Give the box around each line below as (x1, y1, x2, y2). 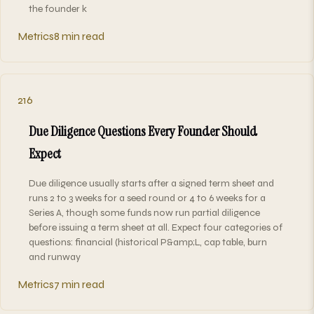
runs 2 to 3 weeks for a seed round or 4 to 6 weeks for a (29, 191, 266, 204)
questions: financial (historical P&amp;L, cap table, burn (29, 235, 267, 248)
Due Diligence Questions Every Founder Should (29, 121, 257, 140)
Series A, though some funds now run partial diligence (29, 206, 260, 219)
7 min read (54, 277, 104, 291)
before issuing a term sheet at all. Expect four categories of (29, 221, 282, 233)
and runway (29, 250, 81, 263)
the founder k (29, 2, 87, 15)
